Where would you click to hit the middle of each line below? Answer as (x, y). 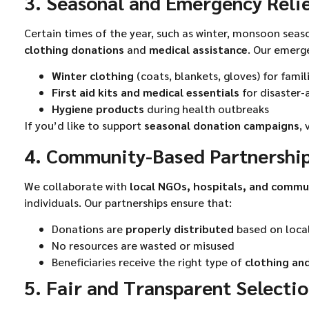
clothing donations (74, 50)
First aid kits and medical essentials (146, 92)
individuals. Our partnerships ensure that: (128, 202)
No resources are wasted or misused (143, 246)
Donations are (89, 229)
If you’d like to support (84, 126)
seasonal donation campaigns (222, 126)
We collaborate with (77, 186)
